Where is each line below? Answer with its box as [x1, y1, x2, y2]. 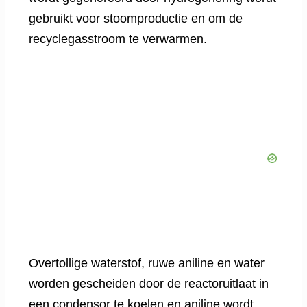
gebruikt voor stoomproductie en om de [29, 12, 243, 26]
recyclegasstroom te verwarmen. [29, 32, 207, 47]
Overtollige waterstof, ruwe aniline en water [29, 256, 265, 271]
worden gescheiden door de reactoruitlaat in [29, 277, 269, 291]
